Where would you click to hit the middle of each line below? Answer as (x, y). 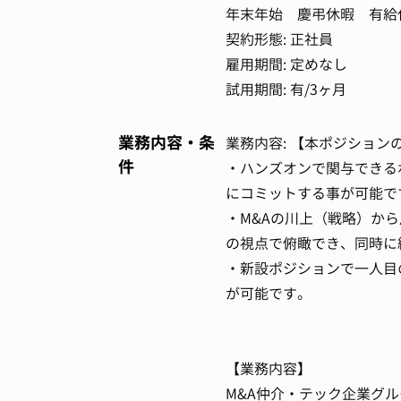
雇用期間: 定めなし (286, 64)
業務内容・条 (166, 143)
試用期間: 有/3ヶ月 (286, 90)
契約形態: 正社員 (279, 39)
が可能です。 (269, 294)
